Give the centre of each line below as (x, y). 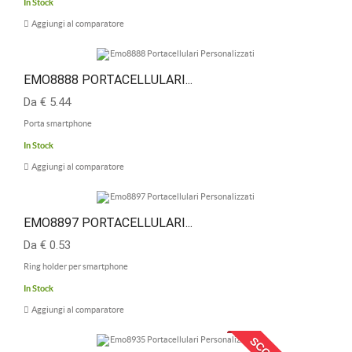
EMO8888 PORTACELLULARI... (108, 80)
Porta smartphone (58, 123)
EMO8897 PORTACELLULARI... (108, 223)
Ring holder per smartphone (76, 266)
